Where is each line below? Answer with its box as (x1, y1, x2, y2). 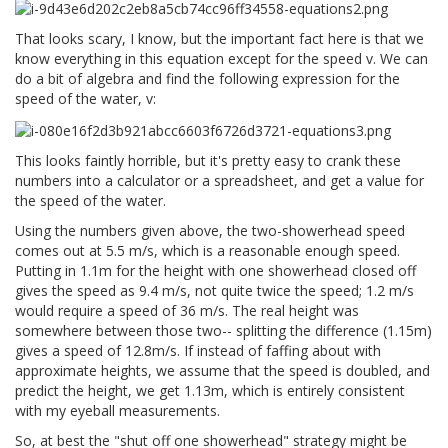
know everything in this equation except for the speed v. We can (15, 49, 428, 69)
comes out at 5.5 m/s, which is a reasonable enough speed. (15, 240, 400, 260)
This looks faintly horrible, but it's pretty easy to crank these (15, 150, 401, 170)
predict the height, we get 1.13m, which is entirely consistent (15, 380, 405, 400)
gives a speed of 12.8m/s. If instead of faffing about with (15, 340, 381, 360)
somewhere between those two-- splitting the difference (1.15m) (15, 320, 432, 340)
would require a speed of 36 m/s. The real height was (15, 300, 359, 320)
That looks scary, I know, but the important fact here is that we (15, 29, 424, 49)
